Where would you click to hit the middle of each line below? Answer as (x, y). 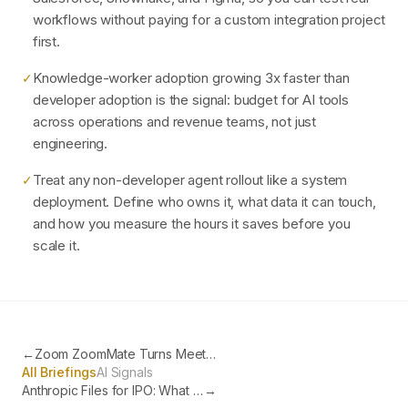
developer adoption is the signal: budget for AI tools (190, 100)
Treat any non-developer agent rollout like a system (190, 180)
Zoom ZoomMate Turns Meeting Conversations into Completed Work (211, 354)
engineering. (70, 143)
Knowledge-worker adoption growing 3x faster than (191, 78)
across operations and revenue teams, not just (174, 122)
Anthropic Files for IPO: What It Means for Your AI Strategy (198, 390)
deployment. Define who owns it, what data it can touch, (204, 202)
